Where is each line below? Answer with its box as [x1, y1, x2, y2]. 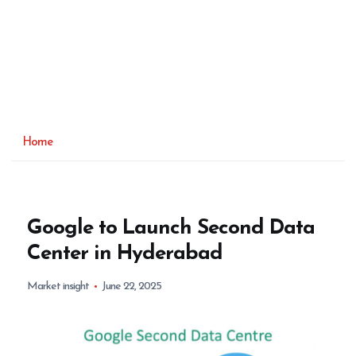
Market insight [27, 280, 90, 292]
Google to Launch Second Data [27, 217, 315, 239]
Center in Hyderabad [27, 242, 223, 265]
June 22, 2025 [102, 280, 162, 292]
